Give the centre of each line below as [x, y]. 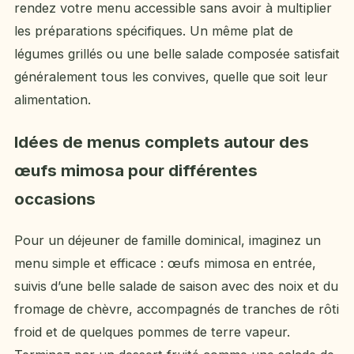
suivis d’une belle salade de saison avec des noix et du [176, 286]
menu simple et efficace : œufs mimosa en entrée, [165, 263]
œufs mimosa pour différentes [136, 170]
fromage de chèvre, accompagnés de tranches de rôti [177, 309]
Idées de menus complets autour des [162, 141]
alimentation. [53, 100]
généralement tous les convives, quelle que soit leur [171, 77]
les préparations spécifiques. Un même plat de [154, 31]
